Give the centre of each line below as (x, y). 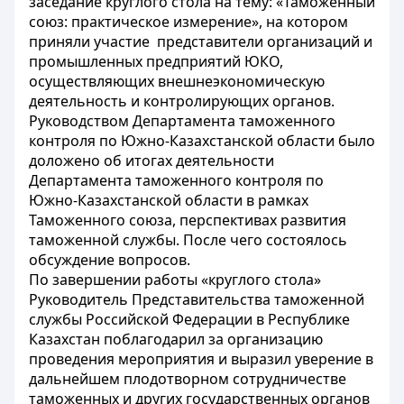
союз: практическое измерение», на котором (188, 22)
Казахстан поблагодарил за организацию (176, 339)
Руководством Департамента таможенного (182, 121)
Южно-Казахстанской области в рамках (169, 200)
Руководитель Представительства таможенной (197, 299)
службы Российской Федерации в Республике (189, 319)
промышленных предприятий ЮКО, (156, 61)
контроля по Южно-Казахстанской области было (202, 141)
